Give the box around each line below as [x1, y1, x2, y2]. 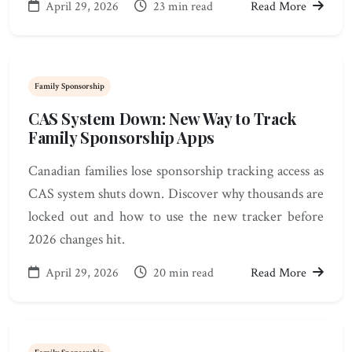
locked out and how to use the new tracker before [28, 207, 324, 225]
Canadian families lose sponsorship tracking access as [28, 161, 324, 180]
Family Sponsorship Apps [28, 126, 214, 148]
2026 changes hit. [28, 229, 125, 248]
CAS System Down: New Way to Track [28, 107, 296, 129]
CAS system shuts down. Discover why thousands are [28, 184, 324, 203]
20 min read [150, 264, 214, 281]
